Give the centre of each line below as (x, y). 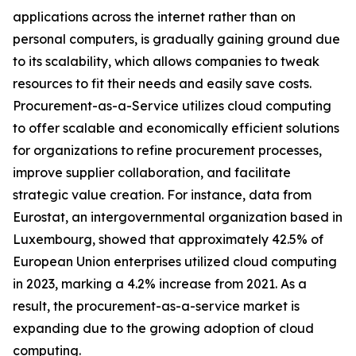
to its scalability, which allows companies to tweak (166, 62)
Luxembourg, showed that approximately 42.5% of (168, 240)
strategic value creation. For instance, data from (162, 195)
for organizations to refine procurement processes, (167, 151)
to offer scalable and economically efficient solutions (176, 128)
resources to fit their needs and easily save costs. (162, 84)
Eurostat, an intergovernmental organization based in (178, 217)
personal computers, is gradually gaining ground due (176, 39)
